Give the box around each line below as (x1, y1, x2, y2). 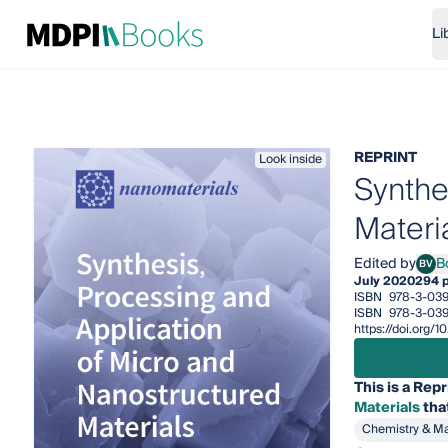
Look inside (258, 149, 322, 170)
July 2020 (353, 271, 415, 292)
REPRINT (353, 146, 417, 170)
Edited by (353, 252, 416, 276)
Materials (353, 396, 420, 420)
